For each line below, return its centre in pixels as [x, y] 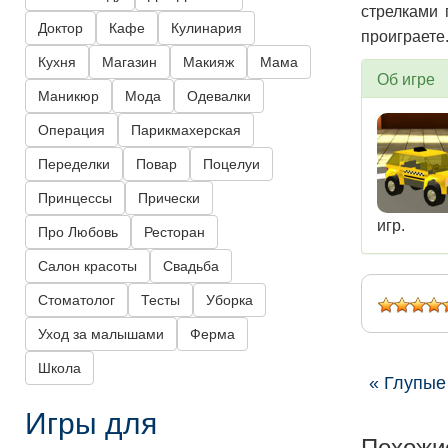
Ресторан [174, 232]
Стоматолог [76, 300]
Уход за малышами [101, 334]
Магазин [129, 62]
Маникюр [68, 96]
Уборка [229, 300]
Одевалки [219, 96]
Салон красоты [87, 266]
